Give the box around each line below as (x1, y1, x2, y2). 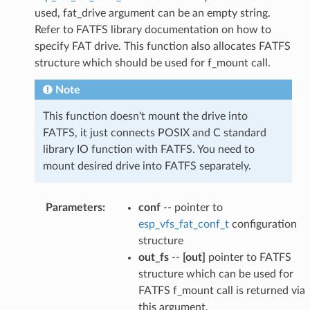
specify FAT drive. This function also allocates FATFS (34, 40, 291, 52)
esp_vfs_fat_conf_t (138, 218, 229, 230)
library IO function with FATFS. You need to (42, 143, 255, 155)
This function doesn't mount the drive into (42, 110, 248, 122)
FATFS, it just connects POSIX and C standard (42, 127, 266, 138)
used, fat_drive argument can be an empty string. (34, 7, 271, 19)
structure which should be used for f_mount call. (34, 57, 271, 69)
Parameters (45, 201, 102, 213)
